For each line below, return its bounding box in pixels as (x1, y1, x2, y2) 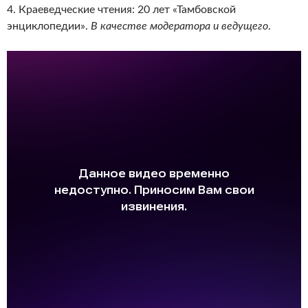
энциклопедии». (7, 21, 91, 32)
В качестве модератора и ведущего (91, 21, 268, 32)
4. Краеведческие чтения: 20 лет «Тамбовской (7, 4, 236, 15)
